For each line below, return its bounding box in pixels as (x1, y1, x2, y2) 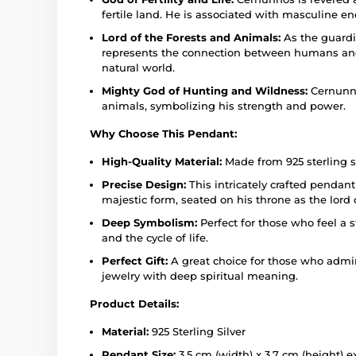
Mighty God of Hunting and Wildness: (102, 83, 308, 97)
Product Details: (90, 296, 179, 310)
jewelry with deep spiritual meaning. (102, 269, 298, 282)
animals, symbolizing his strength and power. (102, 99, 346, 112)
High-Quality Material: (102, 154, 222, 168)
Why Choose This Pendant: (90, 126, 237, 140)
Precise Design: (102, 177, 186, 191)
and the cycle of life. (102, 230, 208, 244)
